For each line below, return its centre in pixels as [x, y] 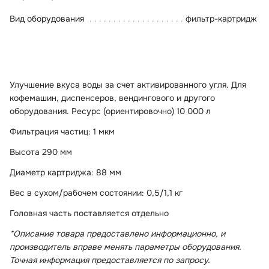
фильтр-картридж [221, 18]
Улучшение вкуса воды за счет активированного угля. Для [128, 84]
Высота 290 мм [41, 152]
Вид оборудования [47, 18]
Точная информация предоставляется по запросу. [110, 260]
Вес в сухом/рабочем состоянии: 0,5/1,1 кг [96, 192]
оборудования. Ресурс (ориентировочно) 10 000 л [110, 111]
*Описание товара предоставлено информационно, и [117, 233]
